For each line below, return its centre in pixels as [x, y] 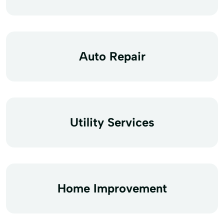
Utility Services [112, 122]
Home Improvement [112, 188]
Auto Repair [112, 56]
